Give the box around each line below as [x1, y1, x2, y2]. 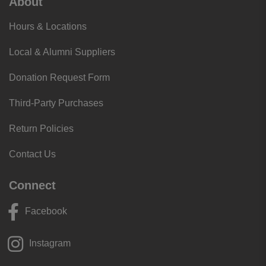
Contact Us [9, 149, 56, 159]
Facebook [25, 206, 67, 216]
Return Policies [9, 123, 74, 134]
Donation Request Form [9, 72, 110, 83]
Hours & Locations [9, 21, 87, 31]
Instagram [29, 238, 71, 248]
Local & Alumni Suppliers [9, 47, 115, 57]
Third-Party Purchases [9, 98, 103, 108]
